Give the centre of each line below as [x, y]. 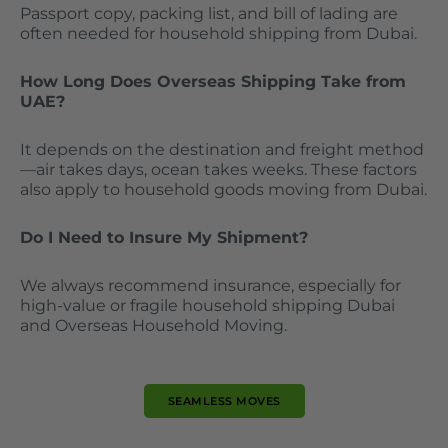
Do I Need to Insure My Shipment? [164, 237]
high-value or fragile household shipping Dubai [207, 305]
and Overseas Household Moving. [153, 325]
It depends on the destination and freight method [222, 149]
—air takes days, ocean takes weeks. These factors [218, 169]
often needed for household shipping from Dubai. [218, 33]
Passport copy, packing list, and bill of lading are [209, 13]
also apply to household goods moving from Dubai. [223, 189]
